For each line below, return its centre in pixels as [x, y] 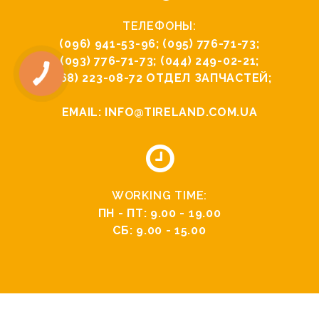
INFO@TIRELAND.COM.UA [181, 113]
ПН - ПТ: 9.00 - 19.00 [159, 214]
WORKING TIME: [159, 196]
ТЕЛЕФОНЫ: [159, 26]
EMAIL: [83, 113]
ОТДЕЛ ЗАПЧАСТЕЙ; [207, 78]
